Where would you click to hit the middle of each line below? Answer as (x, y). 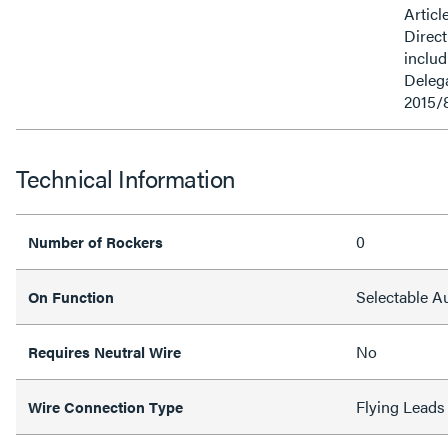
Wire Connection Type (105, 406)
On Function (71, 296)
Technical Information (126, 177)
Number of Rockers (95, 241)
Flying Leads (400, 406)
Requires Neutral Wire (104, 351)
